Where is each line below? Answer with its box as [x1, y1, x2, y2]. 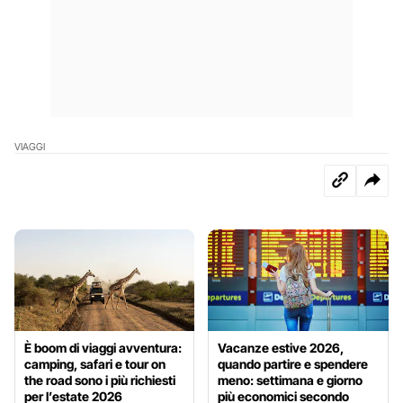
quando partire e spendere [218, 355, 369, 372]
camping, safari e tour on [24, 355, 166, 372]
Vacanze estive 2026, [218, 339, 345, 355]
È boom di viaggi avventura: [24, 339, 182, 355]
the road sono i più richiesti [24, 372, 175, 388]
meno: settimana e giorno [218, 372, 363, 388]
